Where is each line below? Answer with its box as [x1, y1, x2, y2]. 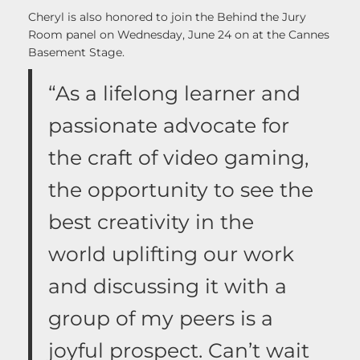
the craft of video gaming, [48, 145, 309, 170]
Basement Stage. [28, 45, 125, 60]
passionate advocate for [48, 113, 289, 138]
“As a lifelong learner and [48, 81, 301, 106]
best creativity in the [48, 210, 254, 235]
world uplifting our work [48, 242, 294, 267]
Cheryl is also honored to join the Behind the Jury [28, 10, 306, 25]
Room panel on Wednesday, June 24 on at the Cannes [28, 27, 329, 43]
